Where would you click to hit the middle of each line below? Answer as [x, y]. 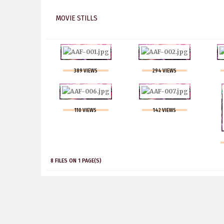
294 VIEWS [164, 71]
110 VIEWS [86, 110]
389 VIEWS [85, 71]
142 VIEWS [164, 110]
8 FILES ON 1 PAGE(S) [76, 161]
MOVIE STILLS [77, 18]
